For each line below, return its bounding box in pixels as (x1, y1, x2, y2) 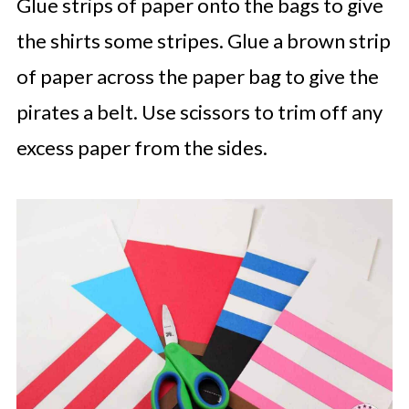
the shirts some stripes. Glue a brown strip (16, 28, 391, 53)
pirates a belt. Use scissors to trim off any (16, 100, 383, 124)
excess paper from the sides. (16, 135, 267, 160)
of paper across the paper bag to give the (16, 64, 379, 89)
